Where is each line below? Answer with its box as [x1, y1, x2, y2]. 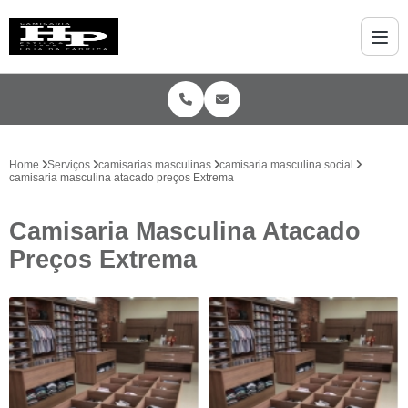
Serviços [47, 158, 90, 171]
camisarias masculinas [98, 158, 211, 171]
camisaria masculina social [219, 158, 353, 171]
